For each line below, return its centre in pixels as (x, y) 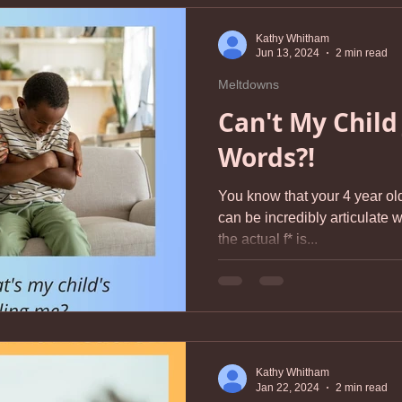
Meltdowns (249, 84)
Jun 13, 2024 (288, 53)
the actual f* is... (268, 239)
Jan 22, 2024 (288, 387)
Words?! (267, 157)
